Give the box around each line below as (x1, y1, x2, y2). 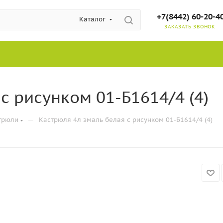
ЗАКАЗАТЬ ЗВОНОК (164, 23, 216, 30)
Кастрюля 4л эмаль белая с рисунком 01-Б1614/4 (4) (39, 115, 213, 124)
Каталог (79, 15, 106, 23)
